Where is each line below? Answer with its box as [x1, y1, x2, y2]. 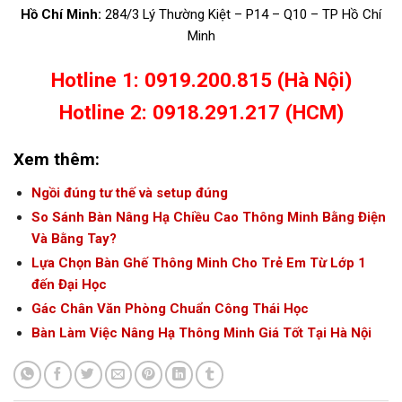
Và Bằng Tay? [31, 230, 117, 247]
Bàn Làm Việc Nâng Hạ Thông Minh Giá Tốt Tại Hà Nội [31, 324, 371, 341]
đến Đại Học [31, 275, 107, 293]
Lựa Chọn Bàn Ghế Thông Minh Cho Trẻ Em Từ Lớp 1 [31, 254, 366, 271]
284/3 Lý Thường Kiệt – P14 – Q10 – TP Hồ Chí [101, 5, 381, 22]
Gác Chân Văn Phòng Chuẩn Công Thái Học [31, 300, 309, 317]
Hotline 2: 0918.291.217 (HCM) [58, 100, 344, 125]
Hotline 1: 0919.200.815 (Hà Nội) [50, 68, 352, 92]
